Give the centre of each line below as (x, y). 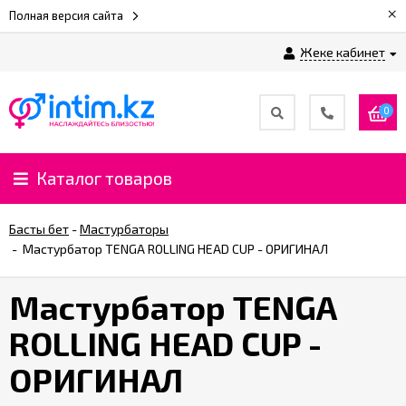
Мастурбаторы (124, 229)
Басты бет (39, 229)
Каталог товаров (104, 178)
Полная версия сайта (66, 15)
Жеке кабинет (343, 52)
